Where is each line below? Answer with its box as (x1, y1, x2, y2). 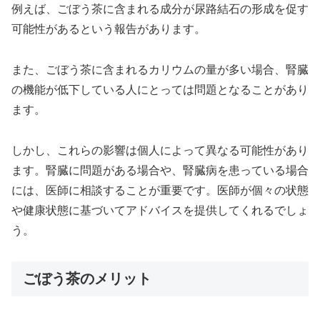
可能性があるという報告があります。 (11, 23, 206, 36)
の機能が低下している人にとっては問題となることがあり (11, 83, 309, 96)
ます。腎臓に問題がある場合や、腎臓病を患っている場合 (11, 164, 309, 176)
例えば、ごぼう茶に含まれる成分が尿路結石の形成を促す (11, 3, 309, 16)
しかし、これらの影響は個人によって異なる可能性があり (11, 144, 309, 156)
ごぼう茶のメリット (23, 270, 151, 286)
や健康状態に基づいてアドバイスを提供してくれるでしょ (11, 204, 309, 216)
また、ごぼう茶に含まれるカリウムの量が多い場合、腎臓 (11, 63, 309, 76)
